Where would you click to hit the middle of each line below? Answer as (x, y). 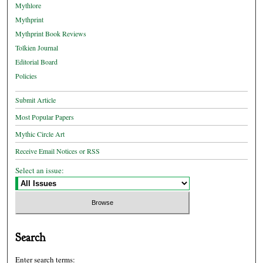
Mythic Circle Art (40, 134)
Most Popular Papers (45, 117)
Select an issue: (40, 171)
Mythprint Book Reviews (51, 34)
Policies (26, 76)
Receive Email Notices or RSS (58, 151)
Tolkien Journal (37, 48)
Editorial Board (37, 62)
